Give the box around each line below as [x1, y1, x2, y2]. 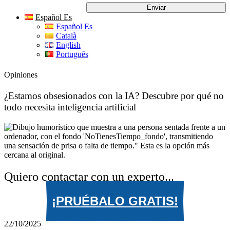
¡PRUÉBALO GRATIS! [52, 194, 178, 208]
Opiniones [4, 70, 37, 79]
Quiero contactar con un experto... [4, 169, 174, 183]
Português [55, 50, 88, 59]
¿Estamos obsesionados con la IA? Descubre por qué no [4, 90, 224, 102]
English [55, 41, 81, 50]
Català [55, 31, 76, 41]
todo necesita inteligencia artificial [4, 102, 136, 113]
